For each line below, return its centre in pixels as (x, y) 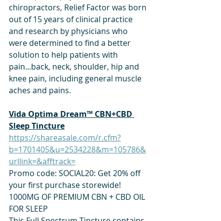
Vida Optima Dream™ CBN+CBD (72, 114)
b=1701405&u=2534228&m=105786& (77, 149)
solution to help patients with (64, 55)
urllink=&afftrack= (42, 161)
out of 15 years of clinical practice (72, 19)
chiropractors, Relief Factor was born (79, 7)
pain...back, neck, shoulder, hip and (75, 66)
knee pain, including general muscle (76, 78)
